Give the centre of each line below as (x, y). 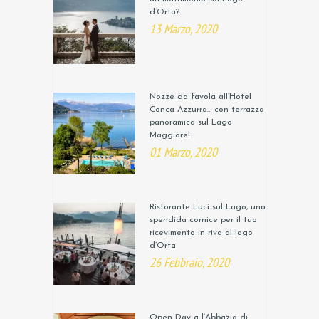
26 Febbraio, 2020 (189, 263)
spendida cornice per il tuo (203, 220)
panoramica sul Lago (191, 123)
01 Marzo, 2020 (183, 152)
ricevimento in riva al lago (201, 233)
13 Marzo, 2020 (183, 29)
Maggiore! (170, 136)
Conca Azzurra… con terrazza (207, 110)
